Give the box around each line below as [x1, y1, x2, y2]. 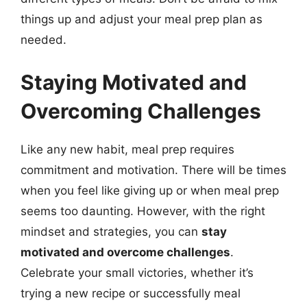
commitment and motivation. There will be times [21, 162, 286, 177]
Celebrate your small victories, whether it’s [21, 265, 254, 280]
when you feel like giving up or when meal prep [21, 183, 279, 197]
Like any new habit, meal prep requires [21, 142, 234, 156]
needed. [21, 33, 66, 47]
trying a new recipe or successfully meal [21, 286, 241, 300]
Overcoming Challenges [21, 98, 261, 123]
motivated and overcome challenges [21, 245, 230, 259]
